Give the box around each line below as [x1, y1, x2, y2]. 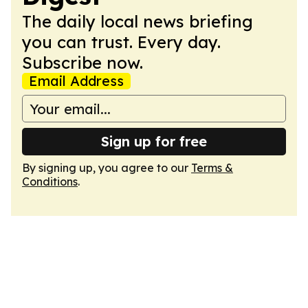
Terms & [191, 161, 233, 175]
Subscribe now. [22, 52, 143, 73]
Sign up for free [101, 133, 207, 150]
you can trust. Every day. [22, 32, 221, 52]
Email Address [29, 72, 124, 89]
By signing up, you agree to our [22, 161, 191, 175]
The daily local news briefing [22, 11, 253, 32]
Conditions [22, 175, 78, 188]
